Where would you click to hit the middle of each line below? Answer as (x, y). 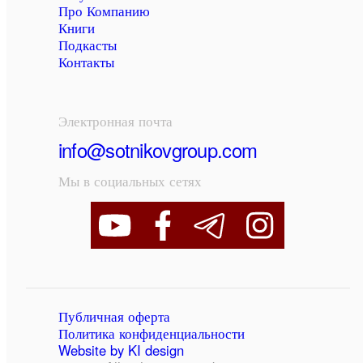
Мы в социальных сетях (130, 181)
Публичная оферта (114, 316)
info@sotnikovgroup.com (158, 150)
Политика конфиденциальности (151, 333)
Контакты (86, 62)
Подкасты (87, 45)
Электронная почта (115, 120)
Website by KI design (121, 350)
